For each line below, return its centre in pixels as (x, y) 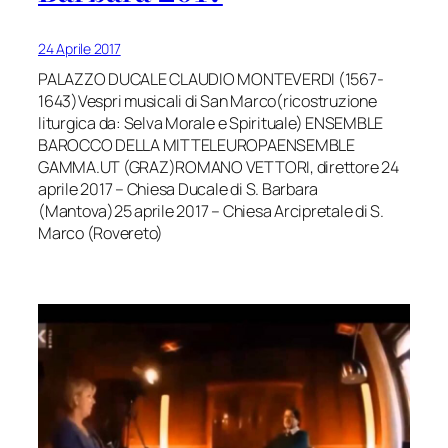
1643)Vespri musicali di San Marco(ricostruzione (207, 101)
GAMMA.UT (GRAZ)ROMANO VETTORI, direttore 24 (218, 167)
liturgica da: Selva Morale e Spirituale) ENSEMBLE (211, 123)
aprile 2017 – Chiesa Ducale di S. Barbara (178, 189)
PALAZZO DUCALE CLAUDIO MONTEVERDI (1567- (211, 79)
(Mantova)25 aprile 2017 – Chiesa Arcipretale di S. (211, 211)
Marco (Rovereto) (101, 233)
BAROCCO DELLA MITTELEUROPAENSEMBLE (196, 145)
